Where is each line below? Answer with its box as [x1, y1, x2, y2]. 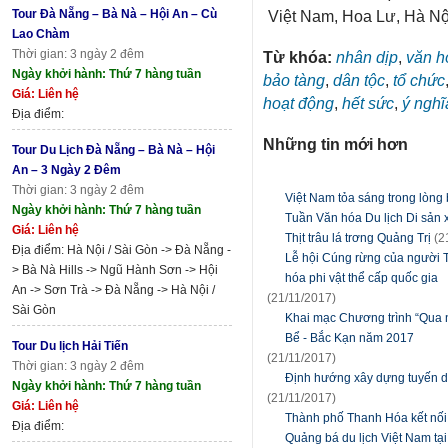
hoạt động [263, 94, 334, 113]
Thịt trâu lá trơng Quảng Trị [285, 231, 431, 246]
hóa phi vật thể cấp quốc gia [285, 271, 438, 286]
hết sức [342, 94, 394, 113]
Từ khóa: [263, 48, 336, 67]
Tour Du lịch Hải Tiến [12, 338, 128, 353]
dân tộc [333, 71, 385, 90]
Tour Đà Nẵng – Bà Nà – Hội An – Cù [12, 6, 217, 21]
